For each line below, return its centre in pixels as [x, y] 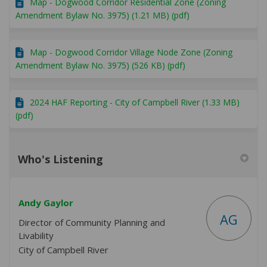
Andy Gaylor [46, 203]
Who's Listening [60, 159]
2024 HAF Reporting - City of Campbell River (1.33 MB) [135, 103]
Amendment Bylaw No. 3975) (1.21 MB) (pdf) [103, 15]
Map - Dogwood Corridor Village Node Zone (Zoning [131, 52]
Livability [36, 236]
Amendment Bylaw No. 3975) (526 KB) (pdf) [100, 66]
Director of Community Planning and [92, 223]
